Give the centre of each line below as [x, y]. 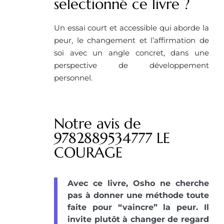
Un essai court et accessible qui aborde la [131, 28]
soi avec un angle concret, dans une [131, 53]
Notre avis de [97, 124]
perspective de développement [131, 65]
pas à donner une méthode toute [138, 195]
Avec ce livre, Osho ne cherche [138, 183]
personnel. [73, 78]
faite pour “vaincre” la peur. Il [138, 207]
